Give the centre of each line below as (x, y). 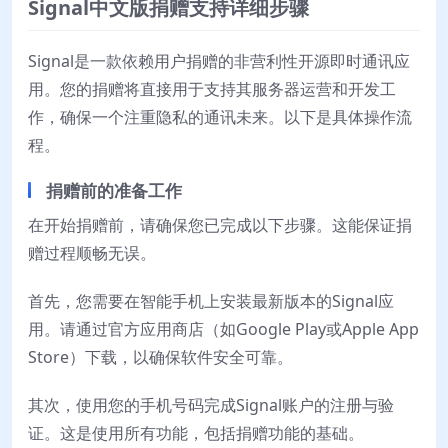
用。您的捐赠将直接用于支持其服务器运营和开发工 (212, 89)
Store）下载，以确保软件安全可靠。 (160, 357)
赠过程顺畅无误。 (92, 253)
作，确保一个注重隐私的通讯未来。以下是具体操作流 (220, 117)
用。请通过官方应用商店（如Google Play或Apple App (223, 329)
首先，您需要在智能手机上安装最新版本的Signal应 (211, 301)
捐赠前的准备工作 (114, 191)
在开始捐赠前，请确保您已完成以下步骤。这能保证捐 (220, 225)
